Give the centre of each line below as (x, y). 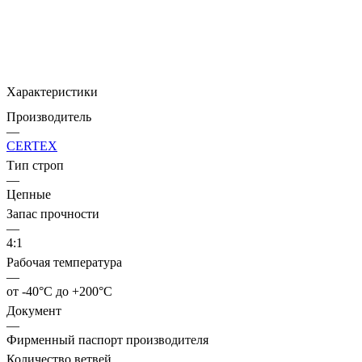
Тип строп (35, 165)
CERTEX (32, 145)
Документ (34, 310)
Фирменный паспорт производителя (107, 339)
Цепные (29, 194)
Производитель (49, 116)
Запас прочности (53, 213)
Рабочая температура (64, 262)
